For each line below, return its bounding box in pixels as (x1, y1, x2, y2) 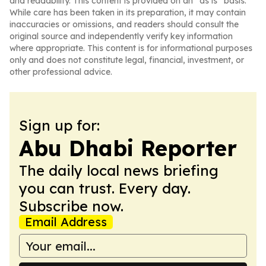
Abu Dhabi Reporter (19, 135, 237, 161)
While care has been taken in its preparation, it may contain (9, 7, 246, 18)
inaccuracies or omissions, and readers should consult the (9, 19, 239, 30)
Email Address (25, 214, 107, 229)
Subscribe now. (19, 197, 123, 215)
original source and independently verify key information (9, 31, 233, 42)
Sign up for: (19, 116, 100, 134)
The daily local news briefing (19, 161, 218, 179)
